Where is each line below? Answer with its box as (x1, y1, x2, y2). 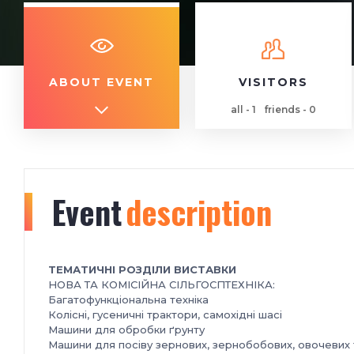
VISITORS (238, 75, 308, 89)
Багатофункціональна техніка (48, 293, 209, 306)
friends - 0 (263, 104, 316, 115)
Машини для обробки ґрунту (48, 323, 205, 336)
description (126, 188, 272, 235)
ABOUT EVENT (49, 75, 155, 89)
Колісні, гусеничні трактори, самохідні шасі (48, 308, 282, 321)
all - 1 (230, 104, 256, 115)
